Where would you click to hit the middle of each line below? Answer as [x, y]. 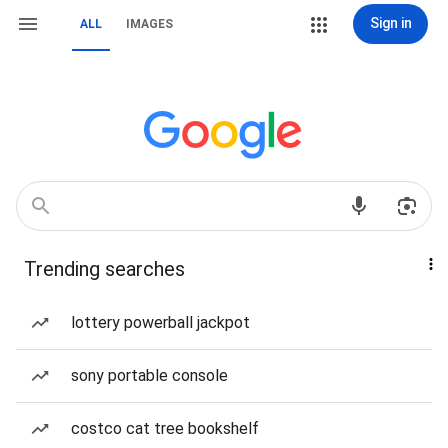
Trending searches [104, 269]
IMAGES [149, 24]
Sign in [390, 23]
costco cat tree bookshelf [165, 428]
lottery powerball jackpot [160, 322]
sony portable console [149, 375]
